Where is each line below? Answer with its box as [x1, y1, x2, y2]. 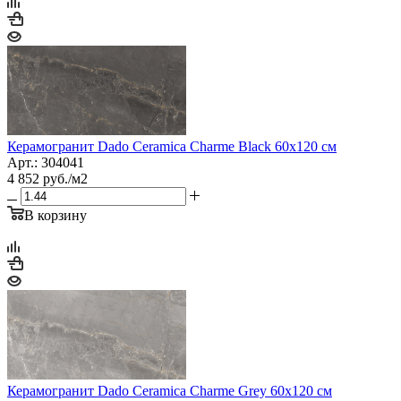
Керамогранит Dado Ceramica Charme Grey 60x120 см [7, 382, 332, 398]
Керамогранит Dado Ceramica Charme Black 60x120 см [7, 138, 337, 154]
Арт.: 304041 [7, 154, 84, 170]
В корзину [24, 207, 87, 223]
